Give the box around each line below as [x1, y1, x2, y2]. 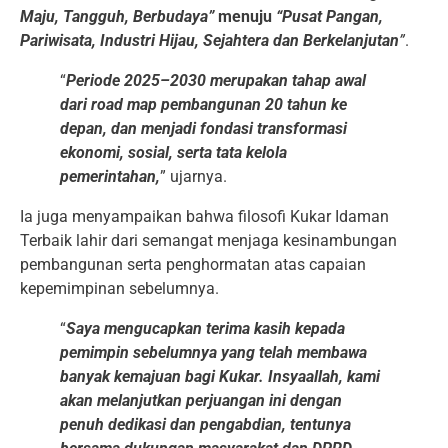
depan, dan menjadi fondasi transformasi [60, 118, 347, 138]
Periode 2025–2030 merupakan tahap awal [66, 70, 366, 90]
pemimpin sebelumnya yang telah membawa [60, 342, 367, 362]
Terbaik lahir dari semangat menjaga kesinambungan [20, 230, 397, 250]
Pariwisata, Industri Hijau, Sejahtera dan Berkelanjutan [20, 30, 399, 50]
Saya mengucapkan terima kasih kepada [66, 318, 345, 338]
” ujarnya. [160, 166, 227, 186]
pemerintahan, [60, 166, 160, 186]
